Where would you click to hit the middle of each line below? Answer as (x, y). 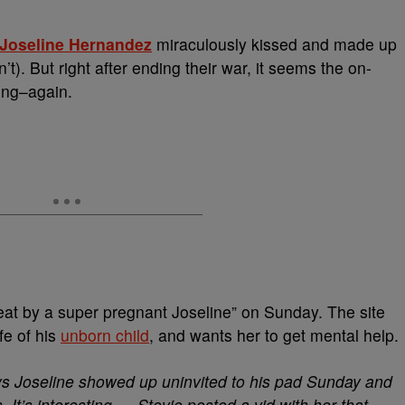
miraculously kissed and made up (274, 44)
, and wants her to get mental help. (274, 335)
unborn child (105, 335)
